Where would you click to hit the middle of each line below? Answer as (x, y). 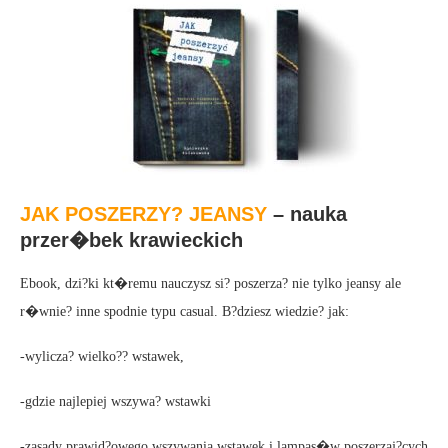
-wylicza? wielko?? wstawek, (102, 356)
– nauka (307, 213)
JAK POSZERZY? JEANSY (143, 213)
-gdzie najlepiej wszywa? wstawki (115, 401)
